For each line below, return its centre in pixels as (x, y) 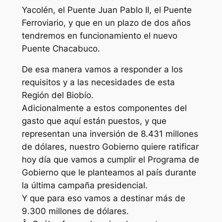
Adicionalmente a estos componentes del (104, 108)
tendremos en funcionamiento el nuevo (99, 35)
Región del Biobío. (57, 95)
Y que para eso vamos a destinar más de (103, 198)
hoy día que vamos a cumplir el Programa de (110, 160)
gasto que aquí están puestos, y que (94, 121)
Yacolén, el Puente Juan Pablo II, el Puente (107, 10)
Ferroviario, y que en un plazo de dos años (106, 23)
